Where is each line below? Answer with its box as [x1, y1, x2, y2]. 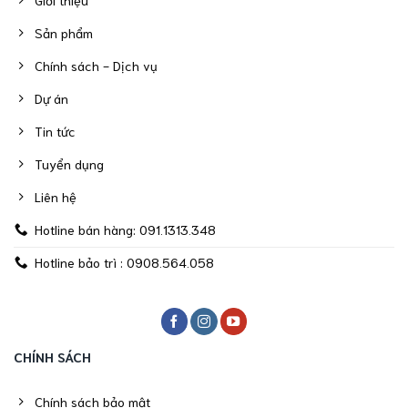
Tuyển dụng [35, 155, 105, 173]
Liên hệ [35, 188, 77, 206]
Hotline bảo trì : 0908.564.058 [35, 253, 215, 271]
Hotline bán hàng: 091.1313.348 [35, 220, 217, 239]
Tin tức [35, 122, 76, 140]
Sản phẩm [35, 24, 94, 42]
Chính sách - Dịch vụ [35, 56, 158, 75]
